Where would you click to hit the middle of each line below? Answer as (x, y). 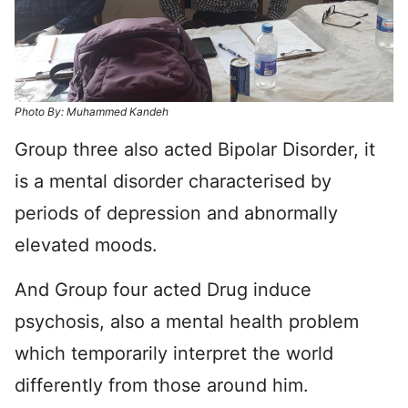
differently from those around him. (162, 385)
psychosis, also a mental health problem (187, 321)
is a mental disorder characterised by (173, 181)
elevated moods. (86, 245)
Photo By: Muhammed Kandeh (92, 111)
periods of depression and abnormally (176, 213)
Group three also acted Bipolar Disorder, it (195, 149)
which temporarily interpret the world (174, 353)
